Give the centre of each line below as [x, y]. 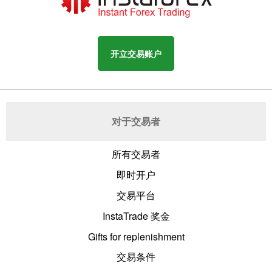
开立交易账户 [136, 53]
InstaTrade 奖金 [136, 216]
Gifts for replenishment [136, 236]
